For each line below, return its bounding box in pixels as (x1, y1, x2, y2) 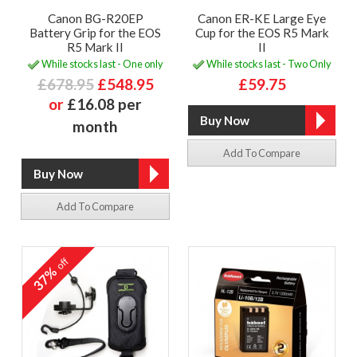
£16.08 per (67, 94, 142, 113)
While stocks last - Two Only (205, 57, 331, 70)
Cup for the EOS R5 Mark (194, 25, 329, 40)
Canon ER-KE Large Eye (198, 11, 326, 25)
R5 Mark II (67, 40, 124, 54)
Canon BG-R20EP (47, 11, 143, 25)
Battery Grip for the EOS (29, 25, 161, 40)
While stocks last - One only (40, 57, 163, 70)
